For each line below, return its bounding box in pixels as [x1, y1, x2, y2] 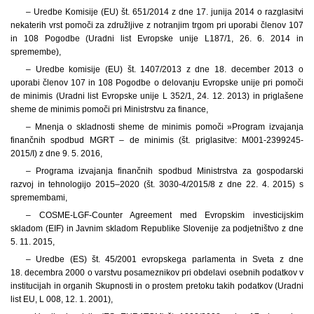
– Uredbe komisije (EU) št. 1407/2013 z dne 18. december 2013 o [25, 64, 303, 74]
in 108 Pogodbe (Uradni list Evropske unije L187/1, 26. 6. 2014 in [11, 33, 303, 43]
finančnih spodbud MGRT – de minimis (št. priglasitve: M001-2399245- [11, 135, 303, 145]
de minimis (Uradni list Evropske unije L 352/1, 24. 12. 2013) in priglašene [11, 90, 303, 101]
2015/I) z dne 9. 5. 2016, [11, 148, 102, 158]
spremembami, [11, 192, 67, 203]
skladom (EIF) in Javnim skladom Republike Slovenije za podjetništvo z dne [11, 223, 303, 233]
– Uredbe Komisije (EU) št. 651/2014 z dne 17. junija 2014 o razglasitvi [25, 6, 303, 17]
